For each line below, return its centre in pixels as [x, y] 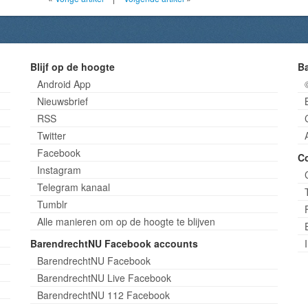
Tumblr [52, 204]
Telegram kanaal [73, 187]
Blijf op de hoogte [72, 67]
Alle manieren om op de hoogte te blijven [126, 221]
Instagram [59, 170]
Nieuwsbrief [62, 101]
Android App [64, 84]
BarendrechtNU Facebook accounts [114, 243]
